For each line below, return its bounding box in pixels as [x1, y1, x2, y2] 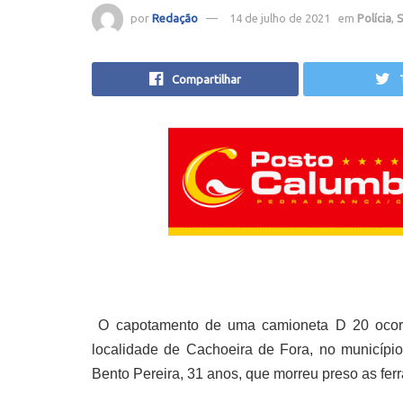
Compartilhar [172, 72, 242, 85]
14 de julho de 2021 [229, 11, 330, 24]
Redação [152, 11, 198, 24]
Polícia [357, 11, 391, 24]
